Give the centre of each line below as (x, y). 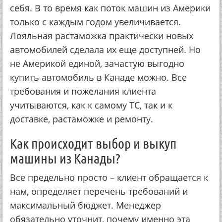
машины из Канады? (65, 158)
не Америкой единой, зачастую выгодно (97, 63)
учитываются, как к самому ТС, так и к (91, 105)
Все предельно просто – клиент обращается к (109, 177)
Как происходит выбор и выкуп (93, 143)
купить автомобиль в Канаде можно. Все (98, 77)
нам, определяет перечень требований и (99, 191)
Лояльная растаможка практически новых (102, 36)
